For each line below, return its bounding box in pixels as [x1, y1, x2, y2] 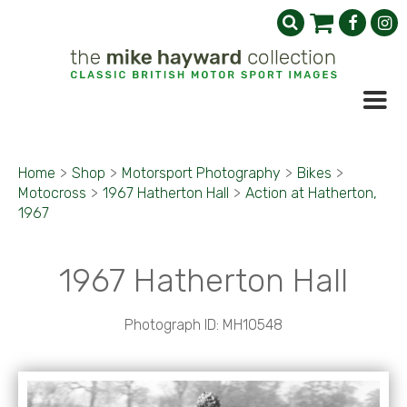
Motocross [18, 184, 86, 202]
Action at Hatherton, [245, 184, 377, 202]
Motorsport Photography [122, 164, 281, 182]
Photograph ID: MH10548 [124, 316, 283, 333]
